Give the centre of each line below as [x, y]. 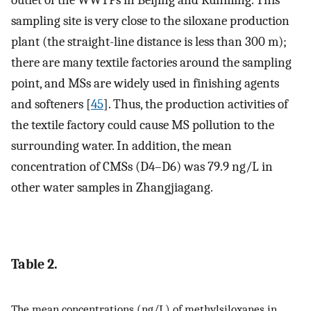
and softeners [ [51, 104]
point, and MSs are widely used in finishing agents [145, 83]
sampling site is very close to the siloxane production [150, 20]
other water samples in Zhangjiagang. [112, 187]
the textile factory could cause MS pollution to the [143, 125]
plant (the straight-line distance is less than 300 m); [149, 41]
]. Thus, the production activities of [196, 104]
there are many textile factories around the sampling [151, 62]
